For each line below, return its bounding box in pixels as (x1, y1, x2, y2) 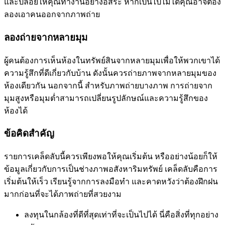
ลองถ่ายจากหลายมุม (4, 32, 87, 43)
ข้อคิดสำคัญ (4, 128, 54, 139)
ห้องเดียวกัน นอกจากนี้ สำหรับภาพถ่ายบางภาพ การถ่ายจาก (4, 81, 212, 90)
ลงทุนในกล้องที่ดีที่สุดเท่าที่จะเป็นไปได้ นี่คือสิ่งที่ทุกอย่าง (24, 210, 218, 219)
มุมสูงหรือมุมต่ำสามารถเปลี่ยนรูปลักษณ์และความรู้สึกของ (4, 93, 208, 102)
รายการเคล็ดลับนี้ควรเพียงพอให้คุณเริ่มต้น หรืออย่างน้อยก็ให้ (4, 152, 217, 161)
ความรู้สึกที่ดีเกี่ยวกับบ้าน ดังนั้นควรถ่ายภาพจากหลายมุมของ (4, 68, 216, 77)
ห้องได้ (4, 106, 28, 115)
